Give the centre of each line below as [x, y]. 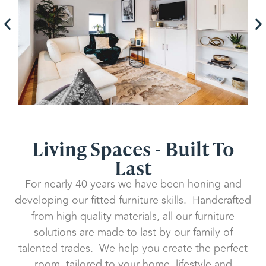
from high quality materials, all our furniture [133, 216]
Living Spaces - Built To [133, 148]
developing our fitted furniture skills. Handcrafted [133, 200]
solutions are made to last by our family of [133, 232]
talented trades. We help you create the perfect [133, 248]
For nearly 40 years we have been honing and [133, 184]
